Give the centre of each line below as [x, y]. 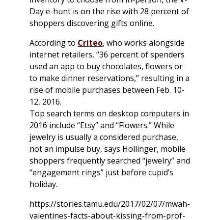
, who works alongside [144, 43]
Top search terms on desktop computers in [109, 114]
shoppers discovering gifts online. [92, 23]
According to [54, 43]
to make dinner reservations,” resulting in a [110, 78]
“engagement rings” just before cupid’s [101, 173]
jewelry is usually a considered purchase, [104, 137]
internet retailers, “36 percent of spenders [107, 55]
